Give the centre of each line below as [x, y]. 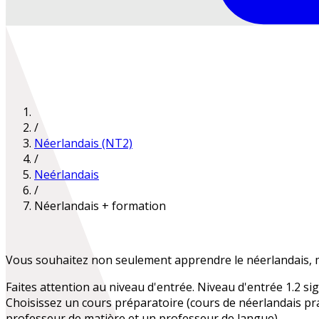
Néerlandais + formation [100, 205]
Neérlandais [67, 174]
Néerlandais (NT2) [83, 143]
